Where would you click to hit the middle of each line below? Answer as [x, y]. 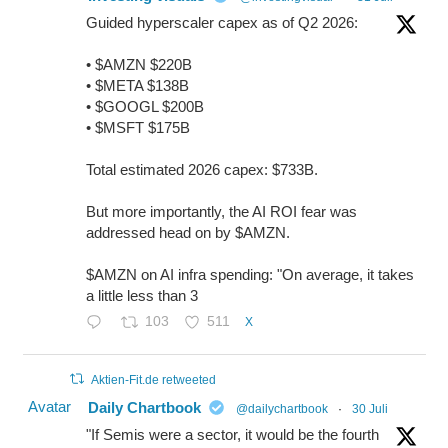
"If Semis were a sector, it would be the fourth [232, 434]
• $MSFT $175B [137, 127]
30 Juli [369, 409]
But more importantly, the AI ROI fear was [221, 211]
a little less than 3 [141, 295]
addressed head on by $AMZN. [187, 232]
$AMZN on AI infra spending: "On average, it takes [249, 274]
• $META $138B [137, 85]
